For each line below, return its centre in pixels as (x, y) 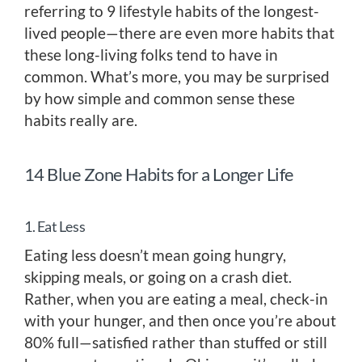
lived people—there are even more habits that (179, 32)
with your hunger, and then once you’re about (180, 320)
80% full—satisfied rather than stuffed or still (176, 342)
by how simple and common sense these (160, 98)
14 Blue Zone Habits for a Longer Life (159, 174)
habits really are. (81, 120)
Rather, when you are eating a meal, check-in (176, 298)
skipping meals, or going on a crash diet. (158, 276)
